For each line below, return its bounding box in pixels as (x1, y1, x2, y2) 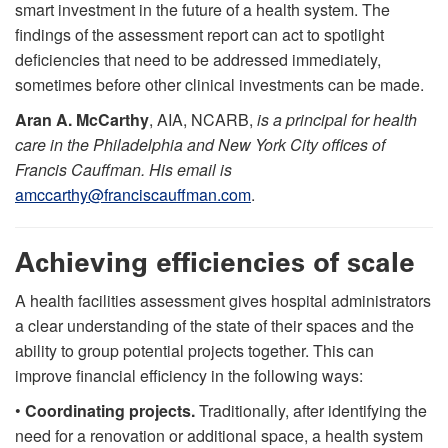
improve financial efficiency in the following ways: (15, 363, 363, 387)
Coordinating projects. (25, 398, 195, 422)
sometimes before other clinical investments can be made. (15, 72, 424, 96)
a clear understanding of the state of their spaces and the (15, 313, 414, 337)
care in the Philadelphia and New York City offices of (15, 132, 385, 156)
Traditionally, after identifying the (195, 398, 427, 422)
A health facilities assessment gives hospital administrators (15, 288, 431, 312)
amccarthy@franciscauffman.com (15, 182, 251, 206)
